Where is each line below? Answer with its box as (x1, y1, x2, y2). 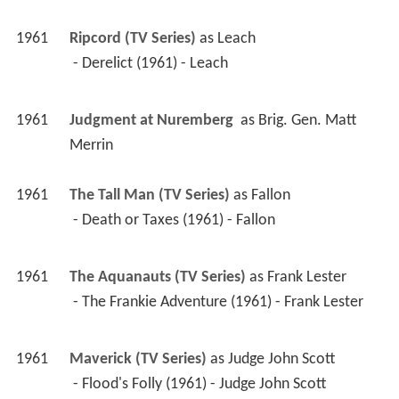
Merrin (69, 137, 113, 155)
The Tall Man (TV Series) (69, 187, 230, 205)
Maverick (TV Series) (69, 351, 207, 369)
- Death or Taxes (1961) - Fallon (72, 212, 279, 230)
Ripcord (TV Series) (69, 30, 196, 48)
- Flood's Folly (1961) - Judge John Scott (72, 376, 330, 394)
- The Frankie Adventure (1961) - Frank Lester (72, 294, 367, 312)
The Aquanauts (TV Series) (69, 269, 246, 287)
